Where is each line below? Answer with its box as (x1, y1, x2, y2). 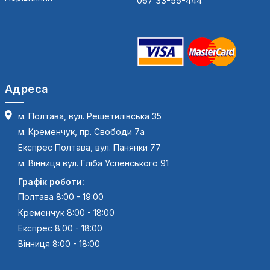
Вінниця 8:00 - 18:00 (18, 239, 100, 250)
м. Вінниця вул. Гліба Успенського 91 (18, 158, 169, 169)
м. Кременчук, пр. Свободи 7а (18, 127, 145, 137)
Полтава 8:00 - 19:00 (18, 192, 104, 202)
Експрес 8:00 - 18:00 (18, 223, 102, 234)
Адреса (5, 83, 49, 96)
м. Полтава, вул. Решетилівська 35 (18, 111, 162, 122)
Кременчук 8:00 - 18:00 (18, 207, 115, 218)
